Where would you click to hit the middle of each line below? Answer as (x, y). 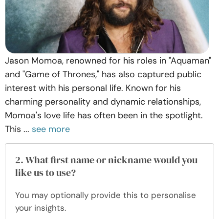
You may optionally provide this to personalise (106, 195)
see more (51, 129)
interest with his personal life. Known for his (93, 88)
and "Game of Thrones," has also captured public (103, 74)
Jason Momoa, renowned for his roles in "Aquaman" (108, 61)
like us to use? (45, 173)
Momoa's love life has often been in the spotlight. (104, 115)
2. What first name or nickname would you (106, 160)
